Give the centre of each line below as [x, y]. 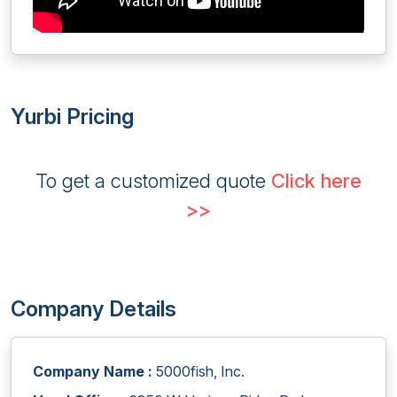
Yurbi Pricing [72, 117]
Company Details [93, 309]
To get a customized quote [153, 181]
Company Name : [93, 371]
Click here [316, 181]
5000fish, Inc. [198, 371]
